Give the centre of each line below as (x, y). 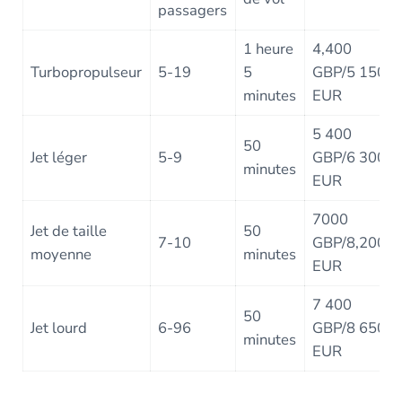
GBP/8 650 (350, 328)
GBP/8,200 (350, 243)
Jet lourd (59, 328)
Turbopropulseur (87, 73)
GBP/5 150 (350, 73)
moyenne (61, 255)
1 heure (269, 49)
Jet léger (59, 158)
